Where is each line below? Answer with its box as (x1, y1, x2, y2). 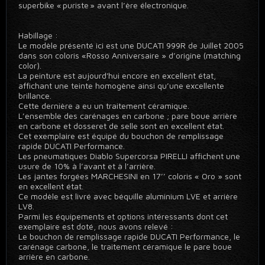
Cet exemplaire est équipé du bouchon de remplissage (18, 131, 224, 141)
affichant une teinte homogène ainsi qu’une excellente (18, 80, 224, 91)
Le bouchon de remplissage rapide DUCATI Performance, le (18, 231, 240, 241)
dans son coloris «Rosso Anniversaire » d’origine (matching (18, 50, 241, 60)
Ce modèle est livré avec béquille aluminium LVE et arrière (18, 191, 238, 201)
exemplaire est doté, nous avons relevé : (18, 221, 173, 231)
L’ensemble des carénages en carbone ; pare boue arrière (18, 111, 237, 121)
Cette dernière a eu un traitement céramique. (18, 101, 189, 111)
